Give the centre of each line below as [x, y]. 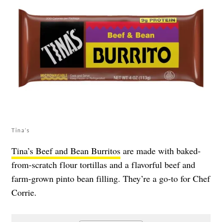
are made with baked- [161, 150]
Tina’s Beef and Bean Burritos [66, 150]
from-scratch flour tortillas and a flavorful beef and [103, 164]
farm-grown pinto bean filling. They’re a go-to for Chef [111, 178]
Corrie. [24, 192]
